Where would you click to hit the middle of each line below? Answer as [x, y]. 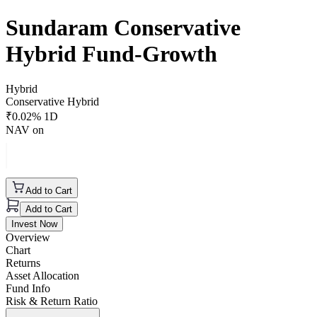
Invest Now [34, 224]
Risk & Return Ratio [52, 301]
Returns [23, 263]
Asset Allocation [42, 275]
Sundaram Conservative [123, 28]
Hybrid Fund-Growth [111, 54]
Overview [28, 237]
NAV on [25, 129]
